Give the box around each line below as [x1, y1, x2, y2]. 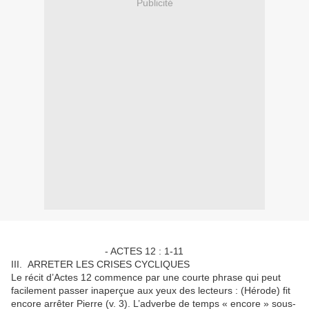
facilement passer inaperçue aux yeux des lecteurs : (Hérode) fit [11, 285, 290, 297]
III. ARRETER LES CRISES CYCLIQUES [11, 259, 195, 270]
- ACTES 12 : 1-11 [11, 246, 183, 257]
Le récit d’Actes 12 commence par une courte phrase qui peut [11, 272, 281, 283]
